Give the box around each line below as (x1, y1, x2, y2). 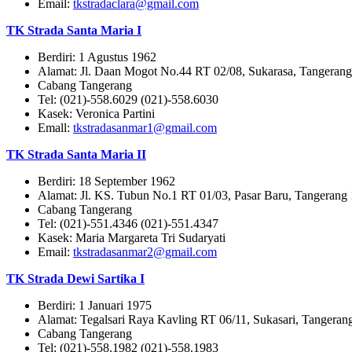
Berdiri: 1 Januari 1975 (38, 299, 152, 313)
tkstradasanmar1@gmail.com (73, 121, 217, 135)
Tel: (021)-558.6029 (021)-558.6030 (38, 93, 218, 107)
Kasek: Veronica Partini (38, 107, 155, 121)
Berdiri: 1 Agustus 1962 (38, 50, 156, 64)
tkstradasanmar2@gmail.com (73, 245, 217, 259)
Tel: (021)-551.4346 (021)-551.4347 (38, 217, 218, 231)
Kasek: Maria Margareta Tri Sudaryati (38, 231, 225, 245)
